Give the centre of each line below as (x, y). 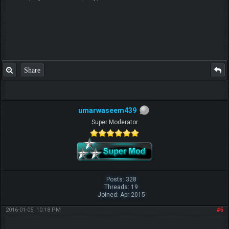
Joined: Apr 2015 (121, 194)
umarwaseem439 (107, 111)
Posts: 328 (121, 179)
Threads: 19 (121, 187)
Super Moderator (114, 122)
